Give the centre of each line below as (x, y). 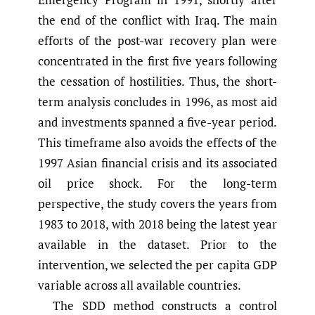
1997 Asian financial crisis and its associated (157, 163)
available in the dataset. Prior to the (157, 245)
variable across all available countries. (140, 285)
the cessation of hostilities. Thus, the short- (157, 82)
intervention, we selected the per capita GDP (157, 265)
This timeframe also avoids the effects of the (157, 143)
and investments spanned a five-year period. (157, 122)
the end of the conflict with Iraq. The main (157, 20)
